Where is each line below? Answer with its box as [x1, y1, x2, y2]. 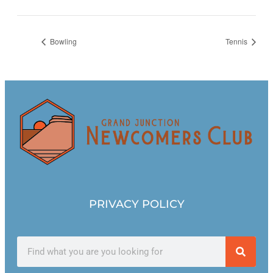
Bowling [48, 35, 77, 46]
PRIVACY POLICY [88, 197, 185, 211]
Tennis [225, 35, 249, 46]
